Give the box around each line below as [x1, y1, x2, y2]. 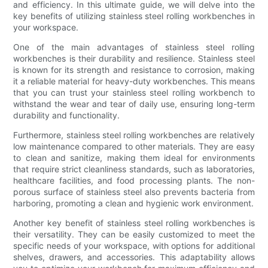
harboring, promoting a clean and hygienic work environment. [13, 197, 254, 208]
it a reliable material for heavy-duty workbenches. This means [13, 75, 255, 86]
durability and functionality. [13, 109, 120, 120]
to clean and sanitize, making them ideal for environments [13, 152, 255, 163]
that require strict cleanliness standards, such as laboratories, [13, 163, 255, 174]
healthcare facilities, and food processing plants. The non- [13, 175, 255, 185]
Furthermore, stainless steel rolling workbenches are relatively [13, 129, 255, 140]
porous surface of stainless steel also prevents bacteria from [13, 186, 255, 197]
